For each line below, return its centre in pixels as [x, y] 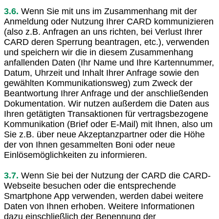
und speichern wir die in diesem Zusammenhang [99, 52]
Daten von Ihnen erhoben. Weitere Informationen [99, 206]
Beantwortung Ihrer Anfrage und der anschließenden [106, 93]
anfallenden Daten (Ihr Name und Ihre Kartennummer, [109, 62]
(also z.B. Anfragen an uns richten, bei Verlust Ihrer [103, 32]
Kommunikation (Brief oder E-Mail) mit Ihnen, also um [108, 124]
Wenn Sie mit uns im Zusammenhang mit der [108, 11]
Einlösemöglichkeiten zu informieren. [76, 155]
